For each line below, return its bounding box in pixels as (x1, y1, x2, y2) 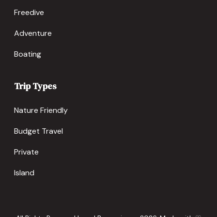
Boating (14, 48, 41, 59)
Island (14, 167, 34, 178)
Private (14, 146, 39, 157)
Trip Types (14, 79, 56, 92)
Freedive (14, 7, 44, 17)
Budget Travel (14, 125, 63, 136)
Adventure (14, 28, 52, 38)
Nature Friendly (14, 105, 68, 115)
